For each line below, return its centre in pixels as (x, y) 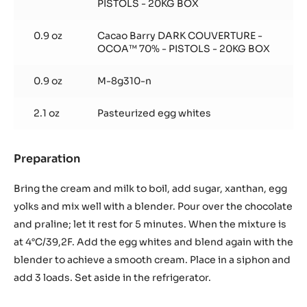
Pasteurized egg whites (154, 113)
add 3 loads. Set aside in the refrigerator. (112, 278)
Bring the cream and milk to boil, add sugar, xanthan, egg (150, 189)
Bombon (104, 173)
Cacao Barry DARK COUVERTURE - (180, 36)
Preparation (47, 159)
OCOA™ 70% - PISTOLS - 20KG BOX (184, 49)
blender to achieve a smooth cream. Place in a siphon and (152, 260)
